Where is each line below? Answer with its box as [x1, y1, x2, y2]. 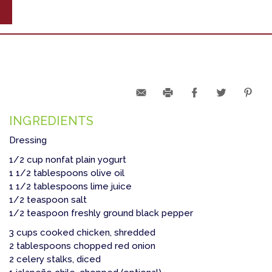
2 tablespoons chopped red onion [9, 240, 155, 252]
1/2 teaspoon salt [9, 194, 87, 206]
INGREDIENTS [9, 114, 94, 129]
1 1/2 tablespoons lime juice [9, 181, 132, 192]
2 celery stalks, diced [9, 254, 101, 265]
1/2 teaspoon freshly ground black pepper [9, 208, 193, 219]
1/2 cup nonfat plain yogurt [9, 154, 126, 166]
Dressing [9, 135, 47, 146]
